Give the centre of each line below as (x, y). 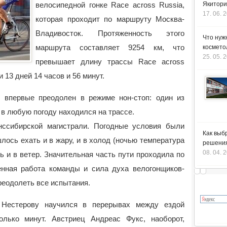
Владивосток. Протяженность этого (110, 33)
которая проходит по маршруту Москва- (110, 19)
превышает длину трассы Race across (110, 62)
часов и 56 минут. (74, 76)
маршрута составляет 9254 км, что (110, 47)
